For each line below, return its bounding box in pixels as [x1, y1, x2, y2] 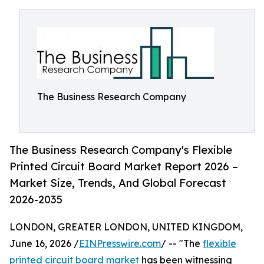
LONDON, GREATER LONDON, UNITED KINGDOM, [9, 221, 243, 233]
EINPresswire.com [79, 237, 161, 250]
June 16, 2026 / [9, 237, 79, 250]
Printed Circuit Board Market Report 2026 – [9, 160, 238, 173]
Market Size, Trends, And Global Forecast [9, 176, 226, 190]
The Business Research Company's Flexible [9, 143, 232, 157]
